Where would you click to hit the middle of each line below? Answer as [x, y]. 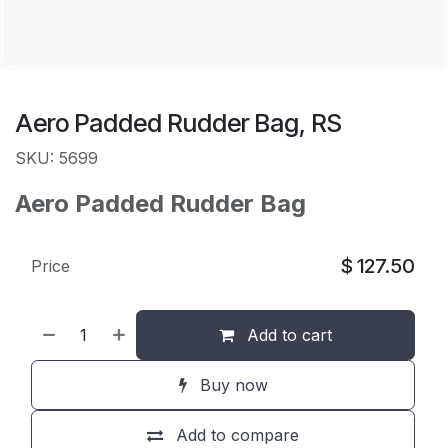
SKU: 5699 [56, 158]
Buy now [231, 385]
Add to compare [237, 435]
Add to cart [287, 335]
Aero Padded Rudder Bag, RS [178, 123]
